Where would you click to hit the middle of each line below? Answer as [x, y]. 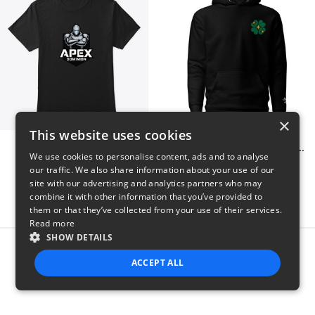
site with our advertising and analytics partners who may [146, 183]
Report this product [172, 250]
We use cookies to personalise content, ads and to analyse [149, 156]
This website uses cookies [111, 135]
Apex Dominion [74, 148]
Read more [52, 223]
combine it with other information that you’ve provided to [146, 197]
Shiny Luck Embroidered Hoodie [300, 148]
